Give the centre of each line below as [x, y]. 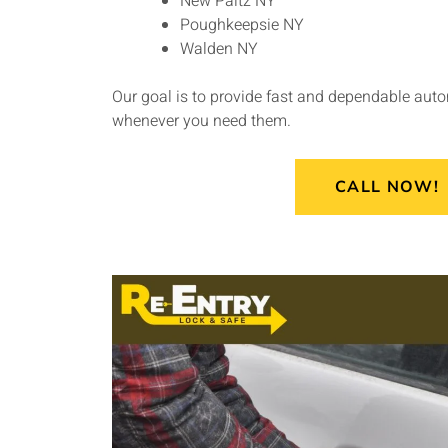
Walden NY [219, 49]
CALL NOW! [387, 186]
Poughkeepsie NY [242, 25]
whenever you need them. [201, 121]
